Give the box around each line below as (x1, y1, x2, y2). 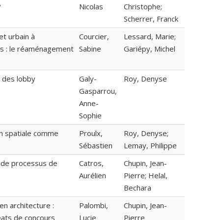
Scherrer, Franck (124, 14, 178, 24)
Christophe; (124, 1, 162, 12)
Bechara (124, 183, 151, 193)
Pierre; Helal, (124, 170, 167, 181)
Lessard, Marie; (124, 31, 176, 42)
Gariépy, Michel (124, 44, 175, 54)
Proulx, (79, 128, 103, 138)
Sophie (79, 110, 102, 121)
